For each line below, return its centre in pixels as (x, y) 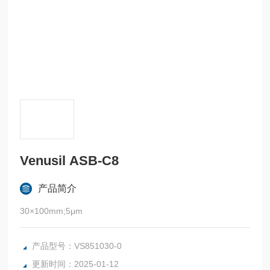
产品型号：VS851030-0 (77, 246)
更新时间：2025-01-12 (76, 264)
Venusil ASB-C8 (70, 160)
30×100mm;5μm (52, 211)
